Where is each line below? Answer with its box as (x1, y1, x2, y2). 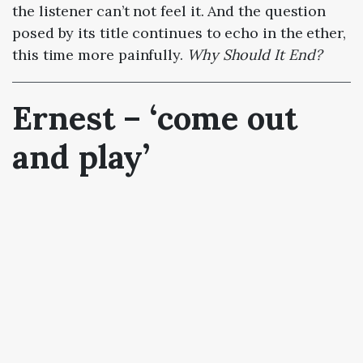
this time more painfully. (12, 45, 187, 64)
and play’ (12, 135, 151, 177)
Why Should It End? (186, 45, 322, 64)
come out (157, 96, 297, 139)
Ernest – (12, 96, 151, 139)
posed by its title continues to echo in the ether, (12, 23, 347, 42)
